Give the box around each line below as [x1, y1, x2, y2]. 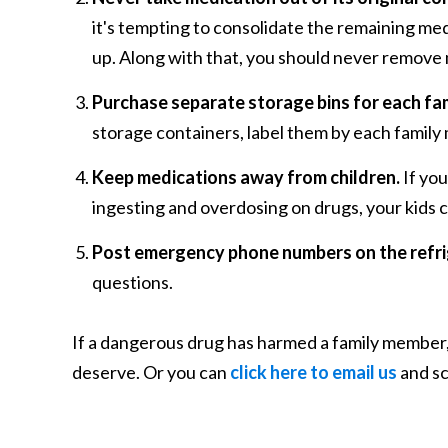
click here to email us [230, 361, 397, 383]
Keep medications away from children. [92, 166, 400, 188]
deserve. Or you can [72, 361, 230, 383]
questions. [92, 271, 173, 293]
